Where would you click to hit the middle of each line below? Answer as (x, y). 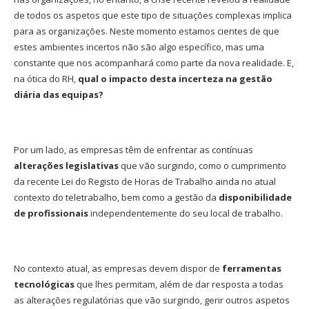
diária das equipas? (59, 95)
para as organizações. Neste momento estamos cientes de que (147, 31)
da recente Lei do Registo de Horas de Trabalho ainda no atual (145, 182)
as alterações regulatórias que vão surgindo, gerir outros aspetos (152, 300)
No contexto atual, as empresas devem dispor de (118, 269)
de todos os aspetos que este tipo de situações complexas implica (153, 16)
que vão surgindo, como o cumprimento (202, 166)
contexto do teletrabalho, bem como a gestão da (116, 198)
